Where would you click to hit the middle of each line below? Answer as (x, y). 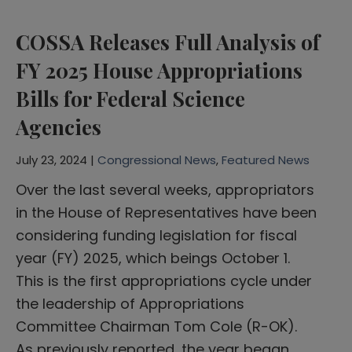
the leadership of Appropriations (130, 303)
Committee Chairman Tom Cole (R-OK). (156, 326)
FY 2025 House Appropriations (159, 70)
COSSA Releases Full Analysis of (168, 42)
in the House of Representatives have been (166, 212)
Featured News (266, 159)
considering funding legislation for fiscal (156, 235)
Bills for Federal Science (130, 98)
